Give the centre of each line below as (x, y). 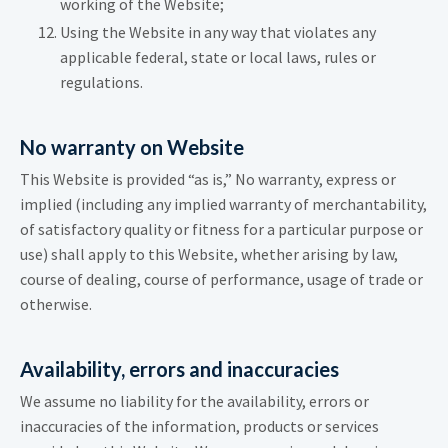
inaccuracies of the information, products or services (199, 426)
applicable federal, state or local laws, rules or (218, 57)
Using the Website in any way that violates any (218, 32)
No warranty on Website (132, 147)
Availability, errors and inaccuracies (179, 369)
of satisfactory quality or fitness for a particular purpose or (221, 229)
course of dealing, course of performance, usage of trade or (221, 279)
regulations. (101, 82)
